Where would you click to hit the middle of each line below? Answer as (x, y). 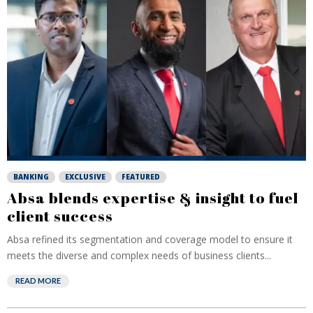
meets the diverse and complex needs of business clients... (139, 255)
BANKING (31, 177)
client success (60, 216)
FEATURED (141, 177)
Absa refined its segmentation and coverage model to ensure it (150, 239)
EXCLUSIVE (85, 177)
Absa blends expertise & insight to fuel (153, 198)
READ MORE (38, 281)
